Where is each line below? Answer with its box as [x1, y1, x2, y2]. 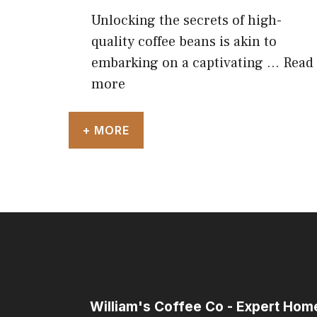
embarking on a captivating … [91, 53, 283, 72]
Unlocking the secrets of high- [91, 11, 282, 30]
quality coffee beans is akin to [91, 32, 277, 51]
